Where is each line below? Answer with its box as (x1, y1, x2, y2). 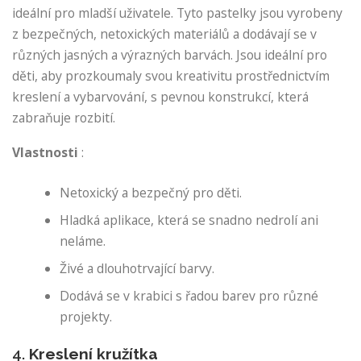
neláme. (60, 231, 106, 250)
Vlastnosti (12, 143, 78, 161)
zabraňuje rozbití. (12, 109, 115, 127)
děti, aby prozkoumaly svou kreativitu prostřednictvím (12, 67, 330, 85)
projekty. (60, 307, 113, 326)
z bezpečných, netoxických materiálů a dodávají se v (12, 25, 317, 44)
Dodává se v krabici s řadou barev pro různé (60, 286, 319, 305)
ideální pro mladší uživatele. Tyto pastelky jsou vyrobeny (12, 4, 342, 23)
